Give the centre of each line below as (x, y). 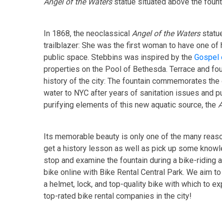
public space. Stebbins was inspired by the (119, 57)
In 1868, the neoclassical (88, 33)
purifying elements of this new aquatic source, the (131, 105)
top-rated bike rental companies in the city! (118, 196)
